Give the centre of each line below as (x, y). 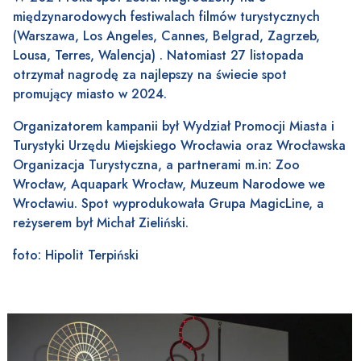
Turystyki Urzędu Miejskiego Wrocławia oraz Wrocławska (179, 146)
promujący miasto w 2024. (90, 94)
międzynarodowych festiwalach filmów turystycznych (166, 17)
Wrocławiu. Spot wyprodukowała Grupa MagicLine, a (168, 204)
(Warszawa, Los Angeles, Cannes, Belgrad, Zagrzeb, (166, 36)
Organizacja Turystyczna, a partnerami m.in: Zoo (156, 165)
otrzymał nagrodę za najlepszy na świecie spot (150, 75)
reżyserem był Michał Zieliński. (101, 223)
